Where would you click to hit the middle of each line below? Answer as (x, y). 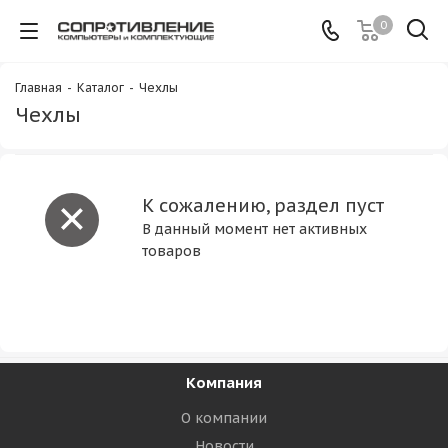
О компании (224, 418)
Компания (224, 382)
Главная (38, 87)
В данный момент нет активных (254, 229)
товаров (171, 251)
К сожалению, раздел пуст (263, 205)
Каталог (100, 87)
